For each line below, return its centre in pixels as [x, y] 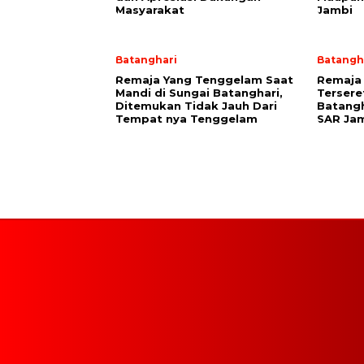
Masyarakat [150, 10]
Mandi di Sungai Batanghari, [199, 93]
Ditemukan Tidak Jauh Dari [196, 106]
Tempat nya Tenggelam [186, 119]
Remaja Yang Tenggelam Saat [204, 80]
